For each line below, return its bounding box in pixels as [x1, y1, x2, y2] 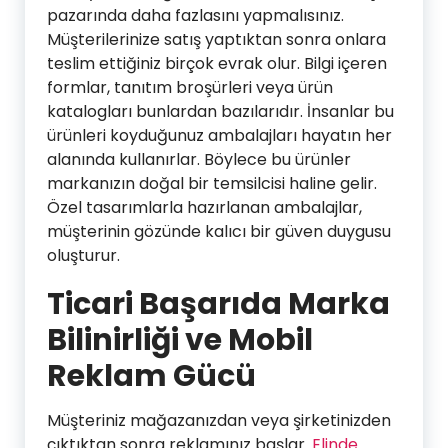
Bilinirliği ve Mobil [47, 318, 313, 361]
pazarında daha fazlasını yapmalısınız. [47, 3, 344, 27]
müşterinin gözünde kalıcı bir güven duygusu [47, 219, 391, 243]
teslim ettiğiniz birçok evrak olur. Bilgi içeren [47, 51, 387, 75]
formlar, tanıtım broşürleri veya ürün [47, 75, 333, 99]
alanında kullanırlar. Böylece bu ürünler [47, 147, 351, 171]
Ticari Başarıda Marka [47, 282, 390, 325]
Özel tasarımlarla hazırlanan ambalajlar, [47, 195, 362, 219]
